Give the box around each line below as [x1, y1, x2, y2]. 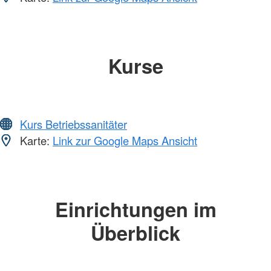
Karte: [17, 132, 53, 149]
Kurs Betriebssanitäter [20, 116, 127, 132]
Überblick [91, 218, 180, 247]
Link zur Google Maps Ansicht [53, 132, 197, 149]
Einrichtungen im [54, 195, 217, 224]
